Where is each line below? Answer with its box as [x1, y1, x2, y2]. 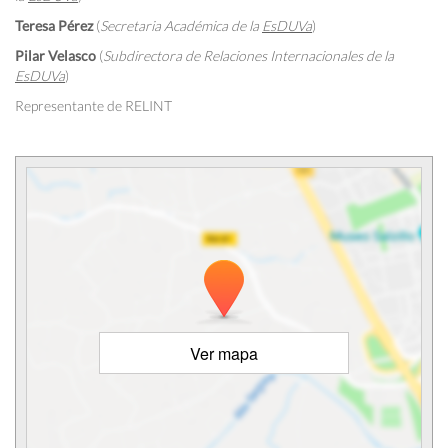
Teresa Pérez [15, 17, 96, 34]
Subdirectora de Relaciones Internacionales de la [103, 47, 394, 64]
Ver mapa [190, 341, 258, 365]
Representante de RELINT [15, 97, 172, 114]
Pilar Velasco [15, 47, 96, 64]
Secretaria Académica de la [100, 17, 262, 34]
